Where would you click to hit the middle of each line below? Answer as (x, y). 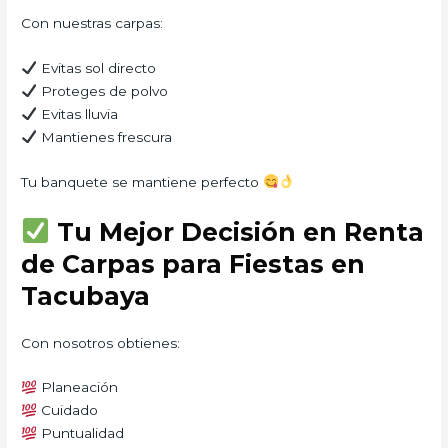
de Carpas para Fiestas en (193, 263)
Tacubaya (86, 295)
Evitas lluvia (77, 113)
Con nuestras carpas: (92, 22)
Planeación (77, 387)
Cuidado (67, 410)
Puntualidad (80, 433)
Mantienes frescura (104, 136)
